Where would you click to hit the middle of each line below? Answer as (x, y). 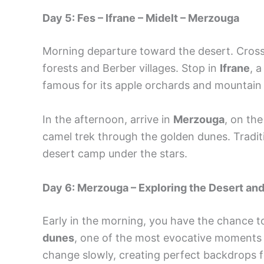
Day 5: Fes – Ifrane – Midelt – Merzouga (141, 18)
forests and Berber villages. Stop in (131, 68)
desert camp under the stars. (115, 153)
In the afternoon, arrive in (108, 119)
